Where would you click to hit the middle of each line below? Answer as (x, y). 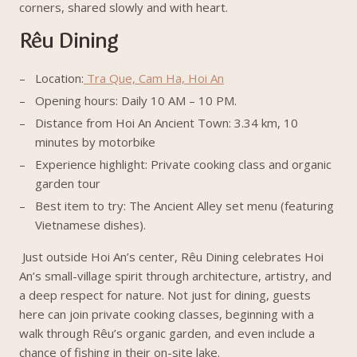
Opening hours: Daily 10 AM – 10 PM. (136, 100)
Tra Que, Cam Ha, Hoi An (154, 78)
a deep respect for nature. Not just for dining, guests (165, 295)
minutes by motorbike (95, 142)
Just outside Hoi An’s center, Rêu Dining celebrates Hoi (173, 257)
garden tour (68, 183)
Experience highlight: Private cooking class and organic (183, 164)
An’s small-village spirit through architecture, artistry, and (175, 276)
